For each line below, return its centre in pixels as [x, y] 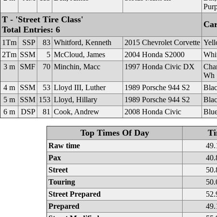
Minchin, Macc [77, 67]
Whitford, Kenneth [83, 42]
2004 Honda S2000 [155, 54]
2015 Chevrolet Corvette [162, 42]
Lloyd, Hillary [76, 100]
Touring [62, 182]
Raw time [64, 146]
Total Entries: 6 [31, 30]
